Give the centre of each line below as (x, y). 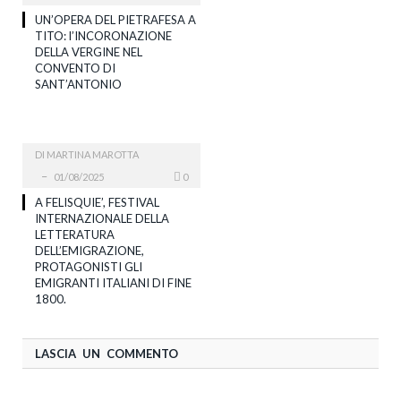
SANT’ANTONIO (78, 84)
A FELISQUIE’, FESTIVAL (97, 202)
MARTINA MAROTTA (93, 154)
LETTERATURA (75, 234)
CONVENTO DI (75, 68)
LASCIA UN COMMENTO (107, 353)
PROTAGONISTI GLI (89, 266)
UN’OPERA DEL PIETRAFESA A (115, 19)
